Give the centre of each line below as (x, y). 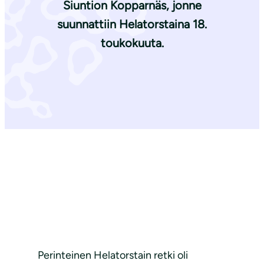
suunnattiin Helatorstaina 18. (132, 24)
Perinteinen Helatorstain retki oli (113, 255)
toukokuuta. (132, 43)
